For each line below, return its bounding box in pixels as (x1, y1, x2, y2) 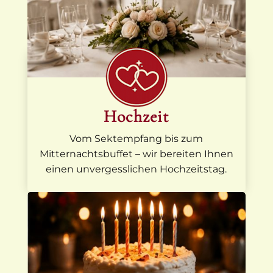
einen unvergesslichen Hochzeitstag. (46, 163, 227, 175)
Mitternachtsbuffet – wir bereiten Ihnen (39, 148, 233, 160)
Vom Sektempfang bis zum (69, 133, 204, 145)
